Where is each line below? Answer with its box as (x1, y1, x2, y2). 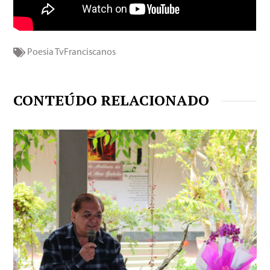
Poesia (27, 47, 54, 57)
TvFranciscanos (55, 47, 116, 57)
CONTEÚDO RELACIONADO (13, 90, 210, 110)
